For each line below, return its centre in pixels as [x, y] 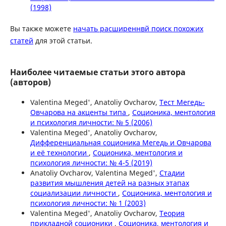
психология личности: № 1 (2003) [88, 203]
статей [21, 40]
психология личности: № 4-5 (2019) [91, 162]
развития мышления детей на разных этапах [109, 183]
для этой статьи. [63, 40]
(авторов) [30, 82]
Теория [172, 213]
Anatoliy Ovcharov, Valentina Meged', [95, 173]
